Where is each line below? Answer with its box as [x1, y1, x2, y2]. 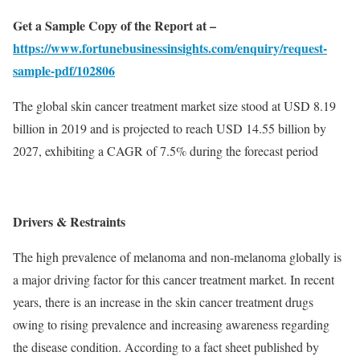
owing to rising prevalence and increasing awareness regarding [13, 316, 329, 333]
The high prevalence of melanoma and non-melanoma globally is [13, 248, 342, 265]
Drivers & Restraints [13, 212, 125, 231]
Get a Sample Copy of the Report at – [13, 16, 216, 35]
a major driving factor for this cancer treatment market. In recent [13, 271, 334, 288]
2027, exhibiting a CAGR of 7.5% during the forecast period [13, 142, 318, 159]
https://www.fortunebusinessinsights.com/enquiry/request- [13, 39, 327, 57]
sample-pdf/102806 [13, 61, 115, 80]
